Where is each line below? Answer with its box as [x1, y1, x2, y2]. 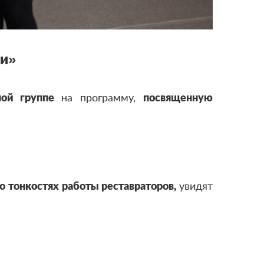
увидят [179, 179, 213, 192]
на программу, [61, 90, 144, 104]
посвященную [143, 90, 213, 104]
